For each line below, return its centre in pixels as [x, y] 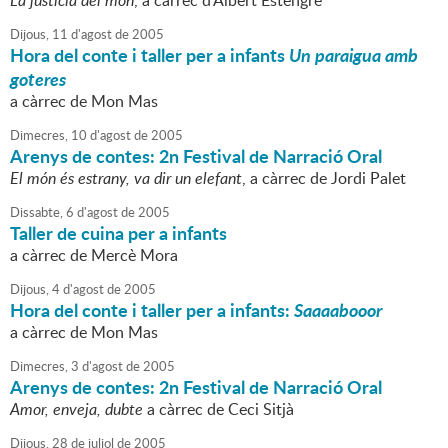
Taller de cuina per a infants [118, 233]
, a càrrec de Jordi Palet [324, 178]
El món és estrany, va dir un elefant [126, 178]
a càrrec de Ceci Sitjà [218, 409]
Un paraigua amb [353, 55]
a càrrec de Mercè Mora [94, 255]
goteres [38, 79]
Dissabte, [36, 212]
